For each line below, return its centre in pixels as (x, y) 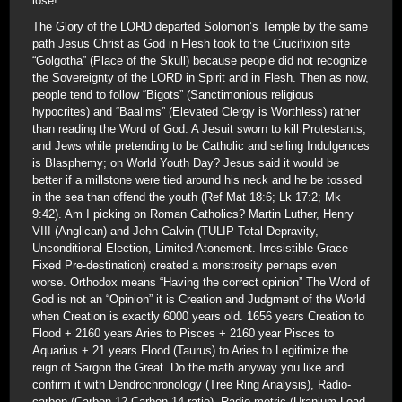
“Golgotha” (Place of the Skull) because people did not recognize (200, 61)
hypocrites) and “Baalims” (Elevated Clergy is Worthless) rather (196, 112)
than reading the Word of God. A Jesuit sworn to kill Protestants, (199, 129)
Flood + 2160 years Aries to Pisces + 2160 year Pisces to (183, 333)
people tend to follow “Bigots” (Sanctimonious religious (173, 95)
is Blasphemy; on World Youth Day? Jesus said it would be (186, 163)
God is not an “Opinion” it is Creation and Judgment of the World (199, 299)
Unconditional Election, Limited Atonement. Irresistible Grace (190, 248)
